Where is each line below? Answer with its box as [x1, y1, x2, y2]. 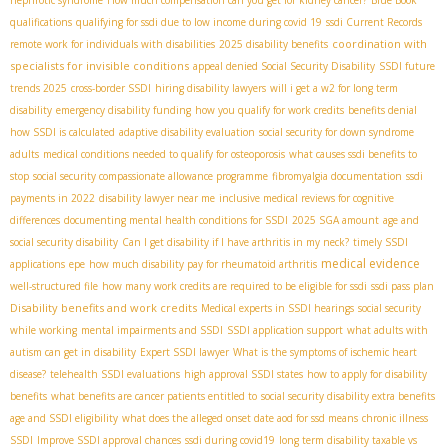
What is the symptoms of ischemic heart [233, 345, 417, 360]
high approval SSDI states [184, 367, 303, 382]
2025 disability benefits [219, 37, 328, 52]
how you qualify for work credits [195, 103, 344, 118]
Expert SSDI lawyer [140, 345, 229, 360]
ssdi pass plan [371, 279, 434, 294]
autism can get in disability [10, 345, 136, 360]
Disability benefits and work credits [10, 300, 197, 316]
